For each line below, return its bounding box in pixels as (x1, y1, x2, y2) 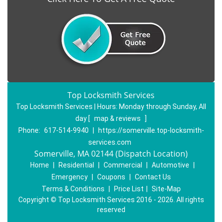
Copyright (18, 196, 51, 204)
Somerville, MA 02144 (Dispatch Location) (34, 148, 188, 159)
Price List (113, 185, 144, 193)
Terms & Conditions (41, 185, 105, 193)
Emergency (51, 173, 88, 181)
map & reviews (94, 114, 142, 122)
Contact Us (134, 173, 171, 181)
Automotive (151, 161, 189, 169)
